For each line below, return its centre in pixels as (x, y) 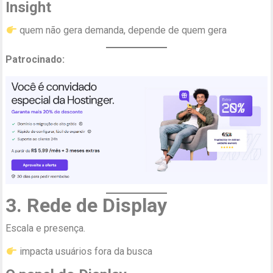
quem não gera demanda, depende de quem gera (122, 30)
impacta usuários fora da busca (84, 251)
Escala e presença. (46, 228)
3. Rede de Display (87, 205)
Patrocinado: (35, 60)
